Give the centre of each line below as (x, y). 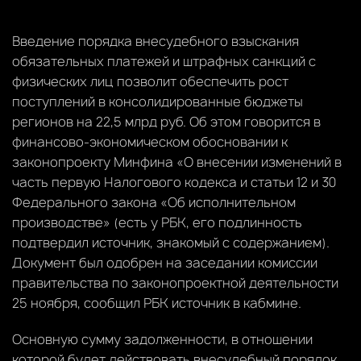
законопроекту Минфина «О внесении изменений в (177, 162)
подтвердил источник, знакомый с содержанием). (171, 242)
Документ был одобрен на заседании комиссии (165, 262)
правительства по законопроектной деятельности (175, 282)
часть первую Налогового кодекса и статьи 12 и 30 (174, 182)
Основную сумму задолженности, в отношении (162, 339)
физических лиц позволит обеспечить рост (150, 81)
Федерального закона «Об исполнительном (154, 202)
